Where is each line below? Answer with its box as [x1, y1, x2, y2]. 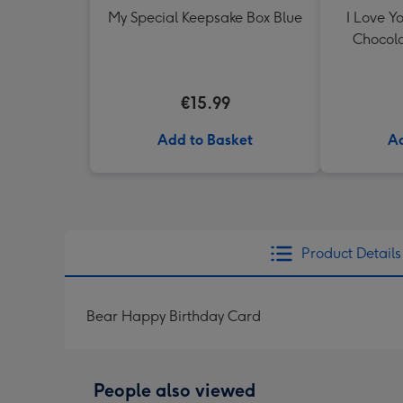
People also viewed [94, 380, 255, 401]
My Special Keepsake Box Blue [108, 9, 302, 26]
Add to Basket [157, 131, 253, 148]
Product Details [300, 245, 401, 262]
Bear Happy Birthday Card [86, 308, 261, 325]
